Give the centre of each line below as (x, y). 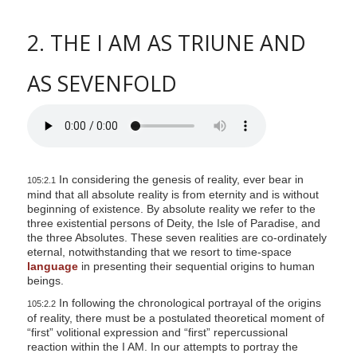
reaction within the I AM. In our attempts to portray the (162, 347)
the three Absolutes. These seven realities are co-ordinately (177, 238)
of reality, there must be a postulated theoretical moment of (175, 318)
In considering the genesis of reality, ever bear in (179, 180)
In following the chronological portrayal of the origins (188, 303)
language (52, 267)
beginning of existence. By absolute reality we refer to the (171, 209)
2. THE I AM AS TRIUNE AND (166, 43)
